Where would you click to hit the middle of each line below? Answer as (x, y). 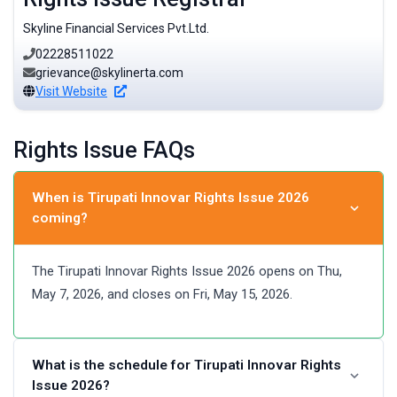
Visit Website (71, 91)
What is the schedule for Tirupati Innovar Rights (187, 365)
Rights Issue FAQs (104, 150)
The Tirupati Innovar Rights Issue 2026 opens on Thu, (187, 271)
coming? (60, 218)
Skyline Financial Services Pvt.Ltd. (116, 28)
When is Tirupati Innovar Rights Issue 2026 (171, 197)
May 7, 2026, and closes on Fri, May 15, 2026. (162, 294)
